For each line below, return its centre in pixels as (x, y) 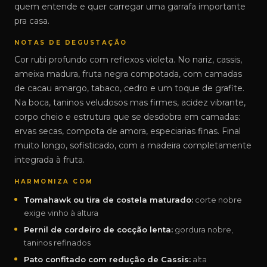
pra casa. (32, 21)
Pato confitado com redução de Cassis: (107, 259)
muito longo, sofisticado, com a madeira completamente (133, 145)
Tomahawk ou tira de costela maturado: (108, 200)
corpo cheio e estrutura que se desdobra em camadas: (127, 117)
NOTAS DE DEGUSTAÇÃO (71, 43)
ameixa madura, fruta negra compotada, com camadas (128, 74)
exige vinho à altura (61, 213)
